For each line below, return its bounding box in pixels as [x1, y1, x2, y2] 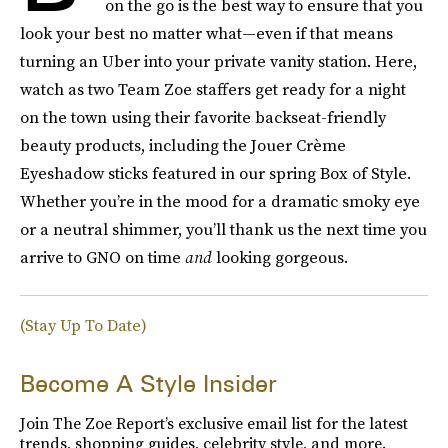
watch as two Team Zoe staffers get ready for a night [20, 78, 406, 100]
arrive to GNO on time [20, 246, 185, 268]
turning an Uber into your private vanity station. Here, [20, 50, 417, 72]
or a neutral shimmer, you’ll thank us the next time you [20, 218, 427, 240]
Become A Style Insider [20, 369, 277, 398]
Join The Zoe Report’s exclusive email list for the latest [20, 412, 408, 434]
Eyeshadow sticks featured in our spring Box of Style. [20, 162, 411, 184]
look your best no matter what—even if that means [20, 22, 393, 44]
